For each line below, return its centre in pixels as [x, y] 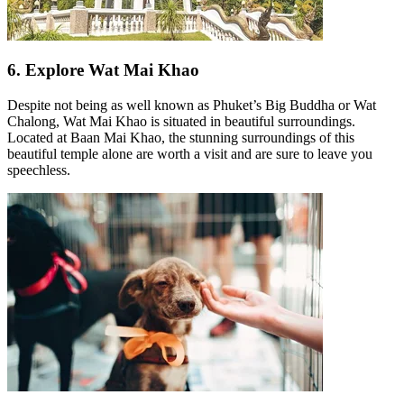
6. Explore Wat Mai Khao [103, 70]
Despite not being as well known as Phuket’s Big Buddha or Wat [192, 106]
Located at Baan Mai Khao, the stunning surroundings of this [181, 138]
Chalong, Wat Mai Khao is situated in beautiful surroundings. [181, 122]
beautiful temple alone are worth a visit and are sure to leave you [190, 154]
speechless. [39, 170]
